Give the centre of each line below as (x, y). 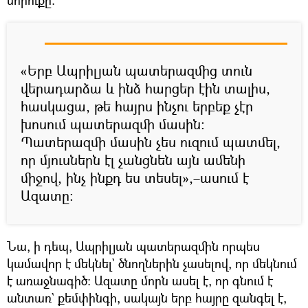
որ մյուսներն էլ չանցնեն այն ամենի (133, 159)
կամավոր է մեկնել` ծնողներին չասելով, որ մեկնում (152, 263)
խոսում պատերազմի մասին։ (113, 124)
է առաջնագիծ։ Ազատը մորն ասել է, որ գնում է (140, 280)
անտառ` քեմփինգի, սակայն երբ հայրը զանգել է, (147, 297)
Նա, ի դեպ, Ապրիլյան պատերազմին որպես (133, 246)
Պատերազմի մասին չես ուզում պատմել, (151, 142)
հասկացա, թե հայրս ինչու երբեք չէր (137, 106)
